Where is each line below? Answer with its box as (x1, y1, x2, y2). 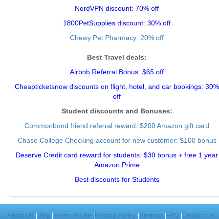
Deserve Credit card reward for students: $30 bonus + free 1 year (16, 151, 218, 159)
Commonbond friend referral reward (24, 122, 136, 130)
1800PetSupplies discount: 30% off (63, 19, 171, 27)
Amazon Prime (94, 161, 140, 169)
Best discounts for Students (74, 175, 159, 183)
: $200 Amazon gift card (136, 122, 209, 130)
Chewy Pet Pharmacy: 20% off (70, 34, 164, 42)
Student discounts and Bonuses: (61, 107, 173, 115)
